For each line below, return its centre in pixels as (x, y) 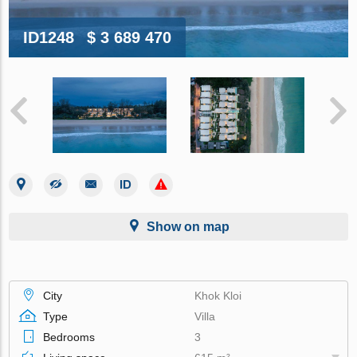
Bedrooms (69, 337)
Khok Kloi (218, 295)
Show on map (188, 226)
